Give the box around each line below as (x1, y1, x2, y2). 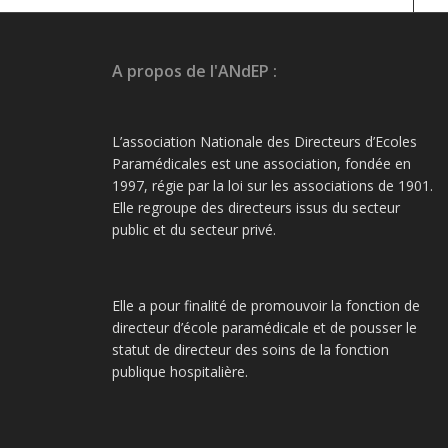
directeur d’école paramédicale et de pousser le (112, 318, 417, 338)
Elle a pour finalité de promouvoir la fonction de (112, 296, 420, 316)
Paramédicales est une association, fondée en (112, 154, 411, 174)
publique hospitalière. (112, 362, 248, 382)
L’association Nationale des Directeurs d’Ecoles (112, 132, 417, 152)
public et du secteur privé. (112, 220, 276, 240)
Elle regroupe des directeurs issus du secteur (112, 198, 400, 218)
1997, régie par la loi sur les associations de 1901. (112, 176, 433, 196)
